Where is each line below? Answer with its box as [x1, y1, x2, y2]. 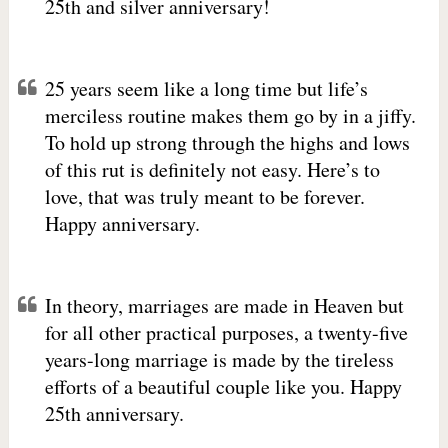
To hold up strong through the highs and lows [44, 129, 410, 156]
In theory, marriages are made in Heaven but [44, 292, 404, 319]
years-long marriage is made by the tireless [44, 346, 394, 373]
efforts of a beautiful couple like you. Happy [44, 373, 402, 400]
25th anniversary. [44, 400, 184, 427]
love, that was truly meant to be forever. [44, 183, 365, 210]
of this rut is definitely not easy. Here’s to [44, 156, 380, 183]
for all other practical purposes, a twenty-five [44, 319, 408, 346]
